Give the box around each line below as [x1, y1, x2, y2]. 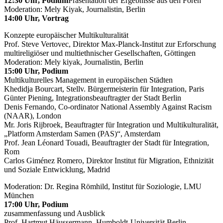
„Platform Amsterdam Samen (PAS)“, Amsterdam [4, 129, 160, 138]
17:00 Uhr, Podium [4, 200, 68, 209]
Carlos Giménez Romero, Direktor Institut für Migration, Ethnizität [4, 156, 214, 165]
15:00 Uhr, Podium [4, 66, 68, 75]
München [4, 191, 34, 200]
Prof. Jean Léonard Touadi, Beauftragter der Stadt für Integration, [4, 138, 209, 147]
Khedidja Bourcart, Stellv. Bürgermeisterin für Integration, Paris [4, 84, 204, 93]
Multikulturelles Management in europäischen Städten [4, 75, 173, 84]
